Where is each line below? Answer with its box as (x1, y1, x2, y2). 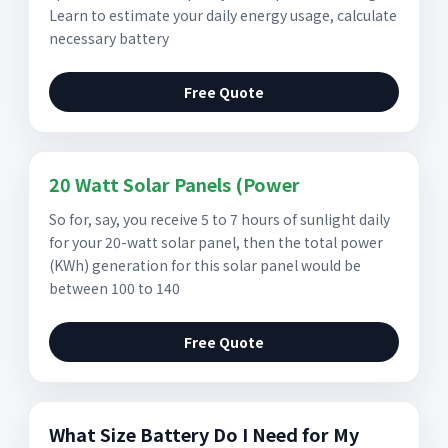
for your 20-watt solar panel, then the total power (49, 232, 383, 252)
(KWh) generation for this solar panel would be (49, 255, 361, 275)
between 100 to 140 (49, 278, 180, 298)
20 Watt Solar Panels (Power (49, 171, 300, 197)
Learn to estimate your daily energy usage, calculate (49, 5, 397, 25)
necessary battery (49, 28, 169, 48)
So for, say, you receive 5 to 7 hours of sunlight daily (49, 209, 390, 229)
